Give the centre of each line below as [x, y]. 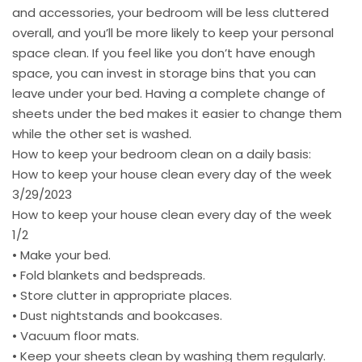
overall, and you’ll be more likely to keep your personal [173, 33]
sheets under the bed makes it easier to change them [177, 114]
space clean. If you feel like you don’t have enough [164, 53]
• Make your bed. [61, 255]
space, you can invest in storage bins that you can [164, 74]
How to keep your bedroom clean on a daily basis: [162, 154]
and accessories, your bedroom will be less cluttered [170, 13]
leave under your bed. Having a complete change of [169, 94]
